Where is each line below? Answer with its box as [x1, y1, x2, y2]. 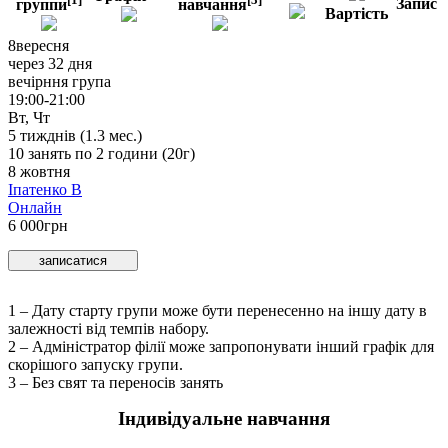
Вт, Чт [8, 109, 50, 127]
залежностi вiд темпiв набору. [8, 320, 209, 338]
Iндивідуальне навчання [118, 408, 330, 430]
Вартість [325, 5, 388, 23]
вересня [16, 37, 69, 55]
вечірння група [8, 73, 111, 91]
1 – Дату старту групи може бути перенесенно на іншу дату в [8, 302, 427, 320]
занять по [24, 145, 96, 163]
